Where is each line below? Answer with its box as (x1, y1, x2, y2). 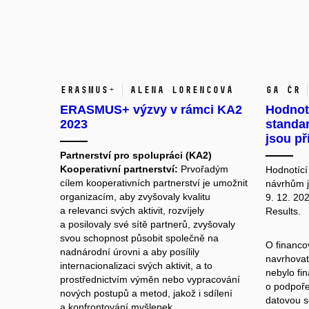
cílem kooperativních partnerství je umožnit (60, 177, 248, 188)
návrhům (265, 177, 304, 189)
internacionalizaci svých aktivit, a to (60, 259, 212, 271)
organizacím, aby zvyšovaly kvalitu (60, 190, 210, 202)
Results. (265, 205, 301, 217)
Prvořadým (178, 163, 228, 175)
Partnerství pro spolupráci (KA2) (60, 149, 212, 161)
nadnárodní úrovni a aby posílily (60, 246, 199, 257)
